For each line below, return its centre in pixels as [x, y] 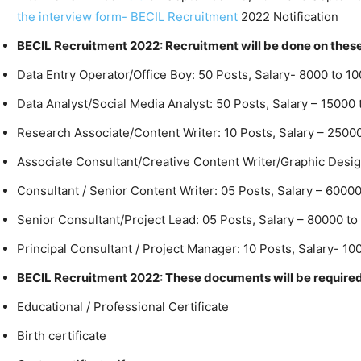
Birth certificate [62, 336]
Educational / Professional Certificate [123, 307]
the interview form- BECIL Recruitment [127, 17]
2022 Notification [288, 17]
